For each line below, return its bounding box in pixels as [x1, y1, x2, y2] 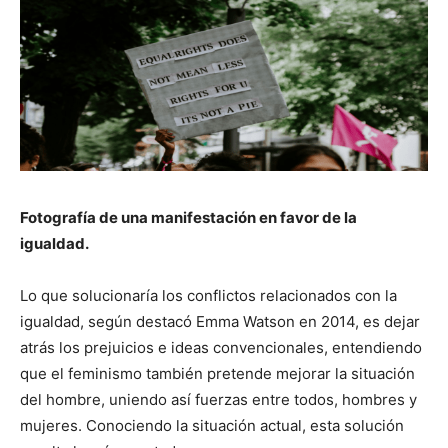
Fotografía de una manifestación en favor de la [20, 207, 357, 227]
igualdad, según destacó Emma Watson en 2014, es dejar [20, 311, 420, 331]
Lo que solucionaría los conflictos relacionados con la [20, 285, 397, 305]
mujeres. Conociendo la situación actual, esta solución [20, 415, 404, 435]
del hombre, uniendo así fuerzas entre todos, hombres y [20, 389, 417, 409]
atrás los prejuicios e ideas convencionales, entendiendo [20, 337, 422, 357]
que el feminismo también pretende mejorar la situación [20, 363, 415, 383]
